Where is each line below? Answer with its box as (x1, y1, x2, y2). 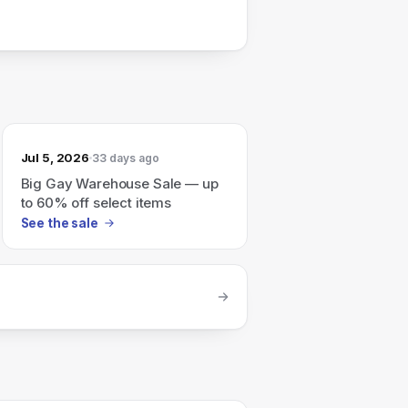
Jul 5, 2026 (20, 150, 90, 165)
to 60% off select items (20, 194, 172, 211)
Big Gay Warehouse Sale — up (20, 175, 219, 192)
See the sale (20, 215, 98, 230)
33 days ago (92, 150, 160, 165)
